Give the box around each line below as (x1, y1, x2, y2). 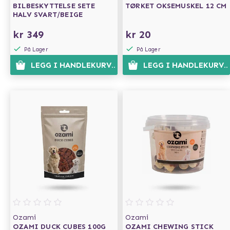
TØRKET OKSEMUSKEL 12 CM (125, 2, 227, 10)
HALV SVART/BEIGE (13, 10, 83, 19)
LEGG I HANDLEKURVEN (30, 61, 122, 70)
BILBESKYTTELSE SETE (13, 2, 95, 10)
